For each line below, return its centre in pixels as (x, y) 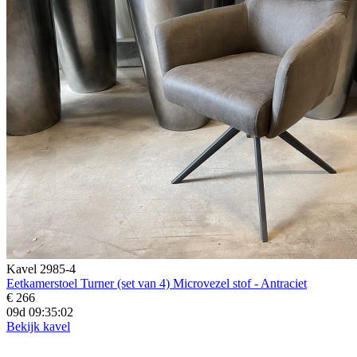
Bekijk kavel (38, 326)
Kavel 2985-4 (41, 269)
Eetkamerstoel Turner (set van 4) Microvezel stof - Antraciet (157, 283)
